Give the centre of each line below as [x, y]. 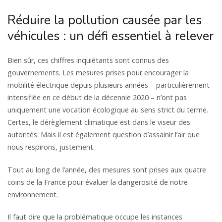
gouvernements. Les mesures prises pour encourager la [98, 73]
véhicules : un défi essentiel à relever [111, 36]
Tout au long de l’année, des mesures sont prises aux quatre [107, 169]
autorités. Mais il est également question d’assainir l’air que [104, 135]
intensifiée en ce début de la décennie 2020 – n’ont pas [97, 98]
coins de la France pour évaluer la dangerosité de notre [98, 182]
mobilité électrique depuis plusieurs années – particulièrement [109, 85]
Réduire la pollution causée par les [105, 21]
